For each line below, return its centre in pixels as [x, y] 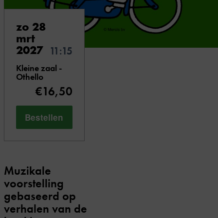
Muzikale [27, 171]
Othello [30, 77]
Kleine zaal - [39, 68]
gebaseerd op [40, 196]
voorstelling [34, 183]
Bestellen [44, 117]
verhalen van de [45, 209]
